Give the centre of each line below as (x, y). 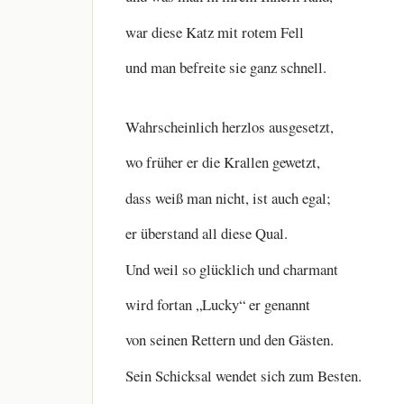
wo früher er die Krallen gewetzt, (223, 162)
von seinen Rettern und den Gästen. (230, 340)
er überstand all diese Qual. (207, 234)
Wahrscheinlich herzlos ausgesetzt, (230, 127)
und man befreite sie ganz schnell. (226, 68)
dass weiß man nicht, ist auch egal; (228, 197)
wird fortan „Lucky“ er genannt (218, 305)
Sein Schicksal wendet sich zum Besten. (243, 375)
